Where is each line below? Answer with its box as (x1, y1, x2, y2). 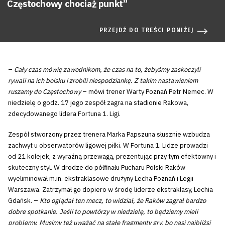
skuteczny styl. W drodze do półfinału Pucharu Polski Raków (8, 163, 185, 172)
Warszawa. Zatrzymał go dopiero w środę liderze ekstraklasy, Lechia (8, 185, 213, 194)
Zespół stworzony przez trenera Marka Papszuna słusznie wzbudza (8, 130, 210, 139)
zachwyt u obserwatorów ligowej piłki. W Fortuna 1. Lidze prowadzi (8, 141, 208, 150)
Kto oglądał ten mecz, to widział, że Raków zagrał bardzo (38, 196, 206, 205)
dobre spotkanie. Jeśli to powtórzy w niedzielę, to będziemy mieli (8, 207, 198, 216)
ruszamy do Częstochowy (8, 87, 81, 96)
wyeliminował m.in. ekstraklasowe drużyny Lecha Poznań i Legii (8, 174, 193, 183)
